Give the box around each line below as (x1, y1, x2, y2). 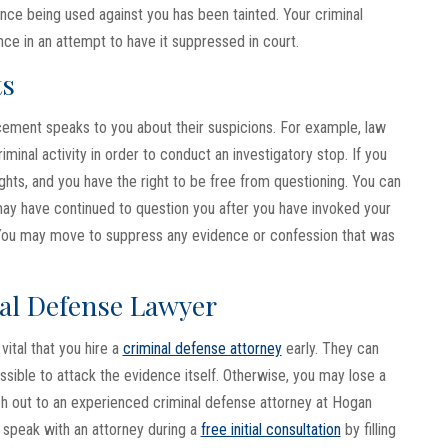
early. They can (281, 339, 379, 359)
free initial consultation (200, 420, 341, 440)
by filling (340, 420, 396, 440)
